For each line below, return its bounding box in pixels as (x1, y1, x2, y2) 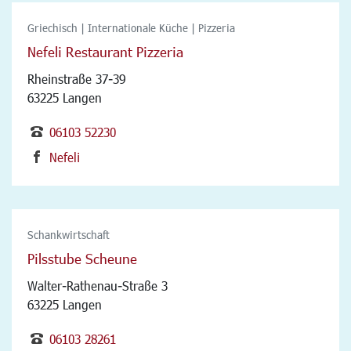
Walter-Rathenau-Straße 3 (27, 277, 168, 293)
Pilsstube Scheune (27, 249, 137, 267)
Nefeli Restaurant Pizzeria (27, 42, 183, 60)
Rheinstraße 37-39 (27, 71, 125, 86)
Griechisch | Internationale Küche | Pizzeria (27, 20, 235, 34)
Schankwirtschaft (27, 227, 110, 241)
